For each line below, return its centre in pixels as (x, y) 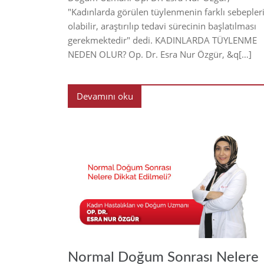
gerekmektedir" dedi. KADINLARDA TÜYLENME (162, 40)
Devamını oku (105, 96)
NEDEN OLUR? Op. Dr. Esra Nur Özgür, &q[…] (160, 54)
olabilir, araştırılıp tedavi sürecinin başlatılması (162, 26)
